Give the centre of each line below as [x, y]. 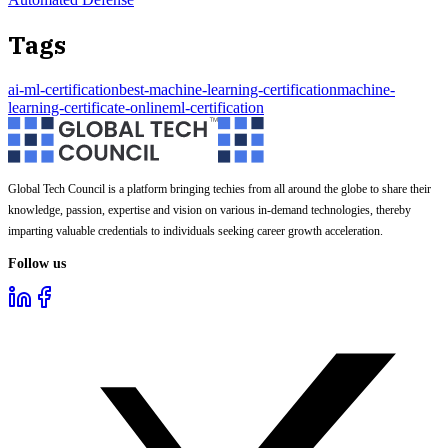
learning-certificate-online [88, 107]
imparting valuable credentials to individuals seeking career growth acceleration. [195, 231]
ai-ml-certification [63, 89]
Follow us [37, 263]
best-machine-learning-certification [228, 89]
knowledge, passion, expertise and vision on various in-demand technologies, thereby [209, 210]
